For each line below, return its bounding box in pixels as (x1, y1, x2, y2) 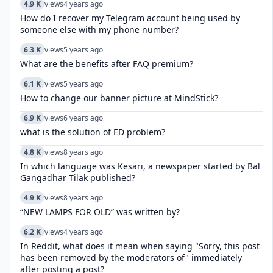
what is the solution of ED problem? (20, 126, 165, 138)
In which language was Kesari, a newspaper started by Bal (20, 160, 260, 172)
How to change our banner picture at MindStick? (20, 92, 218, 104)
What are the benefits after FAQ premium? (20, 58, 193, 69)
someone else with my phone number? (20, 24, 179, 35)
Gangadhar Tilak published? (20, 172, 135, 183)
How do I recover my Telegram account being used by (20, 12, 240, 24)
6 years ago (63, 112, 103, 123)
